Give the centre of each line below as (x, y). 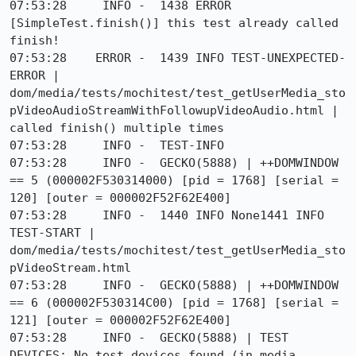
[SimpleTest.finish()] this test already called (174, 23)
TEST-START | (52, 233)
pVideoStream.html (70, 268)
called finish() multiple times (117, 128)
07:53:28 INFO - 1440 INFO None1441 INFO (167, 215)
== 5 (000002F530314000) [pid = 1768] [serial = (174, 180)
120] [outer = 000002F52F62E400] (120, 198)
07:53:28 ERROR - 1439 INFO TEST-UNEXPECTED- (178, 58)
